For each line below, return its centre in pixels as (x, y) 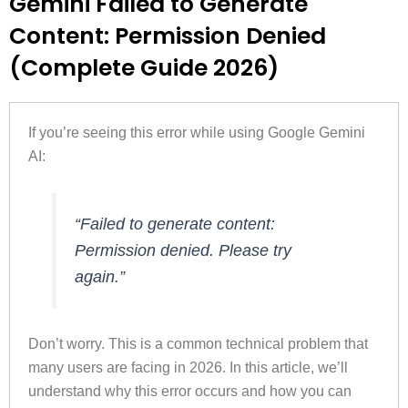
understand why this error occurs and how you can (190, 392)
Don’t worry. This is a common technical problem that (198, 344)
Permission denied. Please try (184, 250)
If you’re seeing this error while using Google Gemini (197, 133)
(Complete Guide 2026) (144, 68)
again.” (100, 276)
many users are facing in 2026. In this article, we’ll (188, 368)
